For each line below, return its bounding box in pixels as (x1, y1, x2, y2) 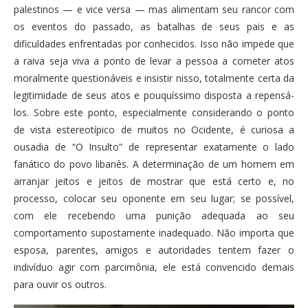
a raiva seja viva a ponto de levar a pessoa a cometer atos (14, 54, 294, 68)
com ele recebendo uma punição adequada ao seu (14, 209, 294, 223)
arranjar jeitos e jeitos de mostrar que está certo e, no (14, 175, 294, 188)
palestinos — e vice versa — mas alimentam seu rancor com (14, 3, 294, 16)
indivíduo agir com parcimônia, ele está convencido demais (14, 261, 294, 274)
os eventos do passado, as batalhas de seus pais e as (14, 20, 294, 34)
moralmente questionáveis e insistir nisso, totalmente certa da (14, 71, 294, 85)
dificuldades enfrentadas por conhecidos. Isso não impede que (14, 37, 294, 51)
